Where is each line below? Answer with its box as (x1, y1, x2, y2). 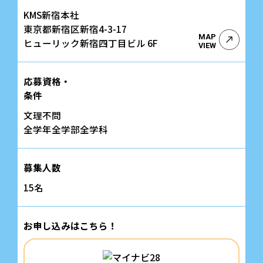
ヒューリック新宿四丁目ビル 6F (23, 36, 158, 49)
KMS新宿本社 (23, 8, 79, 21)
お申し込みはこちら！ (23, 218, 117, 232)
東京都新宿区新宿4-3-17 (23, 22, 127, 35)
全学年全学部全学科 (23, 122, 108, 136)
